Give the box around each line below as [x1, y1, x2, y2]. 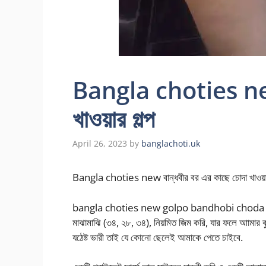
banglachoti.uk [141, 138, 200, 150]
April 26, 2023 [72, 138, 127, 150]
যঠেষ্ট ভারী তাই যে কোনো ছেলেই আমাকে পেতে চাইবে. [72, 230, 243, 244]
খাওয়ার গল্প [72, 102, 155, 135]
